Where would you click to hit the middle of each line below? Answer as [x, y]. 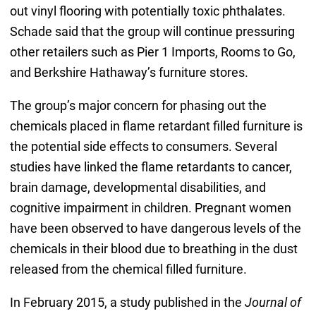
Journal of [273, 302]
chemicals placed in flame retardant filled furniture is [156, 126]
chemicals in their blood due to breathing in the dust [153, 248]
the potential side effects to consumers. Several [143, 146]
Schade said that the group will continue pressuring [152, 31]
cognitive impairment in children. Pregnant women [150, 207]
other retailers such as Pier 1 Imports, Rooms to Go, [152, 51]
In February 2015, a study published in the [127, 302]
